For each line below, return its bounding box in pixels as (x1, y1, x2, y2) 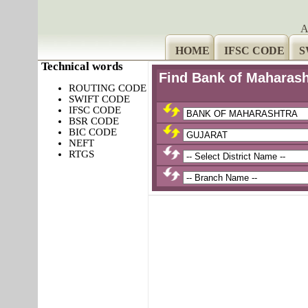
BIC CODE (68, 126, 117, 137)
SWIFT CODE (68, 93, 130, 104)
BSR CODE (68, 115, 119, 126)
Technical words (41, 60, 123, 73)
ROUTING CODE (68, 82, 146, 93)
